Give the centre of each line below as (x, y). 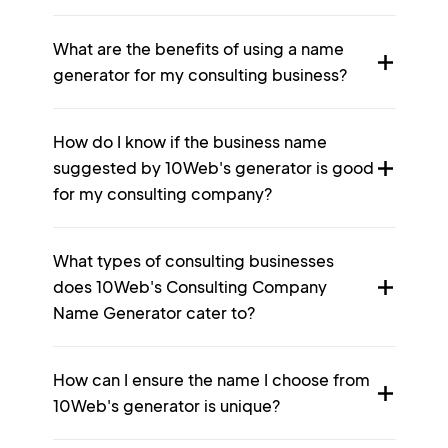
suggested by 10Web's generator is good (213, 167)
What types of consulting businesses (193, 260)
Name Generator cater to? (153, 312)
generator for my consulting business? (199, 74)
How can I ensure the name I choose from (211, 379)
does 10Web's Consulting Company (189, 286)
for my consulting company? (162, 193)
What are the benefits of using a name (198, 48)
